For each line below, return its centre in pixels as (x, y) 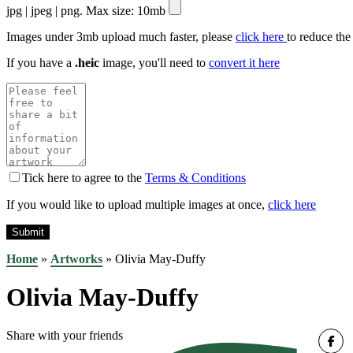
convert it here (244, 62)
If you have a (41, 62)
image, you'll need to (154, 62)
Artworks (76, 258)
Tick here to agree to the (84, 177)
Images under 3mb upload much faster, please (121, 36)
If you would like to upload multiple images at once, (137, 204)
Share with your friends (65, 336)
